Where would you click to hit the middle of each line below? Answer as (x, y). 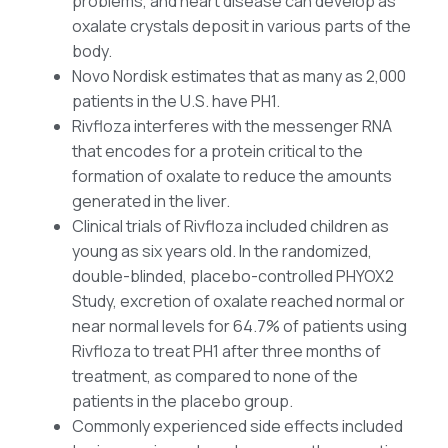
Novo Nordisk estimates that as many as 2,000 (239, 76)
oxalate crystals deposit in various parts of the (241, 26)
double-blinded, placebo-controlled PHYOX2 (233, 276)
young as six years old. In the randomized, (222, 251)
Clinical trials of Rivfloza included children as (230, 226)
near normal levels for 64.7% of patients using (239, 326)
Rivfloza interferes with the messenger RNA (232, 126)
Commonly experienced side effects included (237, 426)
